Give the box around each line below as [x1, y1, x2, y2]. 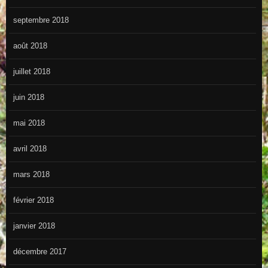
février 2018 [13, 196, 54, 205]
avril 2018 [13, 144, 47, 154]
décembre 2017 [13, 247, 66, 257]
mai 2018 [13, 118, 45, 128]
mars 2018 [13, 170, 50, 179]
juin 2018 [13, 93, 44, 102]
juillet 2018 [13, 67, 50, 77]
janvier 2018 [13, 221, 55, 231]
